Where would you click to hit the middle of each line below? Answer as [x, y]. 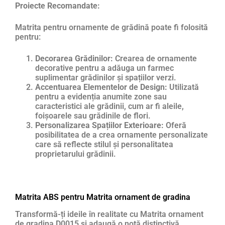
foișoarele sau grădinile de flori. [93, 116]
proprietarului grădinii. [76, 154]
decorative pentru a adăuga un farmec [104, 68]
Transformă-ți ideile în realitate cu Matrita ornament [109, 214]
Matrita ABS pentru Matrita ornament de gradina [103, 197]
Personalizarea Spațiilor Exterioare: [99, 125]
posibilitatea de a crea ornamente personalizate [122, 135]
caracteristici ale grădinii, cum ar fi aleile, [109, 106]
